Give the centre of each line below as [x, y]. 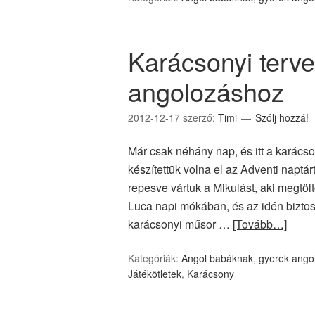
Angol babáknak [217, 258]
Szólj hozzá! [282, 117]
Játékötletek [155, 274]
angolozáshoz [206, 91]
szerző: [200, 117]
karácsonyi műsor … [180, 224]
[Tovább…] [260, 224]
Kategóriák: [155, 258]
